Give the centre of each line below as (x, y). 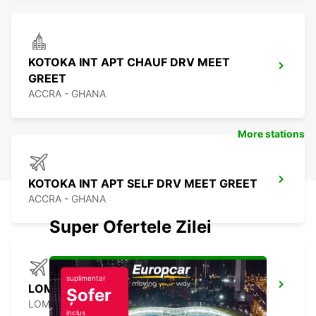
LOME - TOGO (61, 304)
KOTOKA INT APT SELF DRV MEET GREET (143, 184)
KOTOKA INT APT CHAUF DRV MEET (129, 62)
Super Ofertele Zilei (130, 227)
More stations (271, 134)
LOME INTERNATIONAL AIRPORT (120, 289)
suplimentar (86, 278)
